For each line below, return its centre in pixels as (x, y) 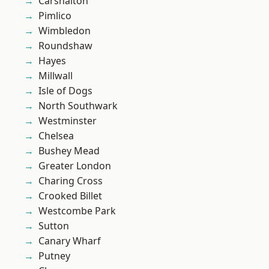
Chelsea (56, 136)
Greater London (75, 166)
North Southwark (78, 106)
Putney (54, 256)
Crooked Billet (70, 196)
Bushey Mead (69, 151)
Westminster (68, 121)
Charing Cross (71, 181)
